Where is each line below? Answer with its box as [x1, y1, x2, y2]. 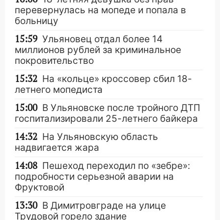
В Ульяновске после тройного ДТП [42, 102, 200, 113]
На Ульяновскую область [42, 131, 158, 142]
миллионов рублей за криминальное [15, 44, 181, 55]
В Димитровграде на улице [42, 199, 166, 211]
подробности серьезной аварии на [15, 170, 174, 182]
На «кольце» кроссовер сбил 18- [42, 73, 192, 84]
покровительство [15, 55, 94, 66]
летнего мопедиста [15, 83, 103, 95]
